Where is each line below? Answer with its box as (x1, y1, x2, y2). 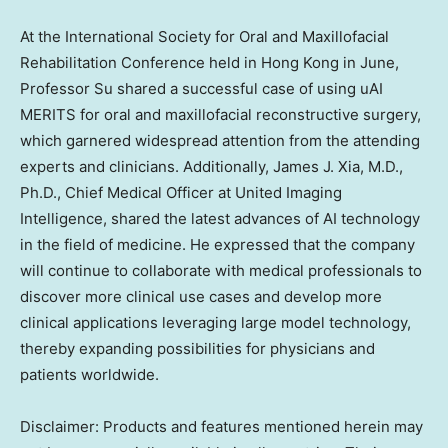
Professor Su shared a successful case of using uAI (20, 78, 383, 98)
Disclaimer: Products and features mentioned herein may (20, 416, 423, 436)
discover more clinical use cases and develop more (20, 286, 382, 306)
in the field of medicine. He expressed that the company (20, 234, 415, 254)
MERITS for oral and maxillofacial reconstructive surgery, (20, 104, 421, 124)
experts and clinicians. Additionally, (20, 156, 273, 176)
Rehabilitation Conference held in (20, 52, 261, 72)
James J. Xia (273, 156, 360, 176)
